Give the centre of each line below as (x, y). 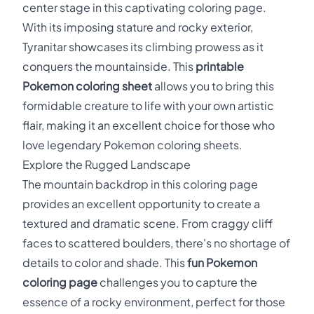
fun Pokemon (222, 262)
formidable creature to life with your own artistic (148, 105)
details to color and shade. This (105, 262)
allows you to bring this (213, 86)
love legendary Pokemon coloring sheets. (132, 145)
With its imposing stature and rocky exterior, (138, 27)
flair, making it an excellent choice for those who (149, 125)
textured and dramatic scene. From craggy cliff (148, 223)
